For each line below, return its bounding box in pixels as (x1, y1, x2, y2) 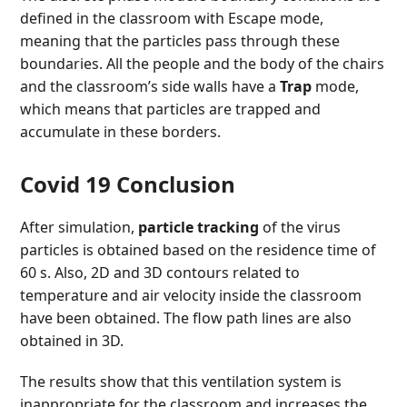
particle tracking (138, 216, 260, 237)
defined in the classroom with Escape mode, (20, 7, 324, 28)
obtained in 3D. (20, 330, 124, 351)
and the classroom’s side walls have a (20, 75, 281, 96)
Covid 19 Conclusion (20, 168, 236, 199)
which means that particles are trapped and (20, 98, 322, 119)
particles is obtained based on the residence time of (20, 239, 377, 260)
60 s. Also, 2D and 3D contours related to (20, 262, 301, 283)
